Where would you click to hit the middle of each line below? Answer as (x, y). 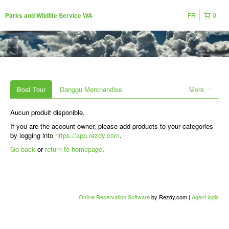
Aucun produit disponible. (48, 112)
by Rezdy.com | (171, 197)
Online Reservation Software (114, 197)
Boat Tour (31, 89)
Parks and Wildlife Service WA (49, 15)
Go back (23, 149)
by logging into (33, 135)
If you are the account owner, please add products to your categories (112, 126)
